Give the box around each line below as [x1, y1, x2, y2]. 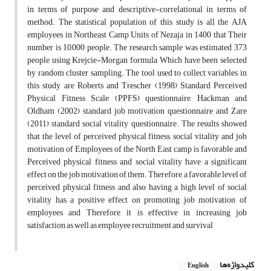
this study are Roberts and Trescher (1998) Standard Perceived [27, 77, 247, 94]
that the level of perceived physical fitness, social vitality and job [27, 128, 247, 145]
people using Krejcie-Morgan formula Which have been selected [27, 52, 247, 69]
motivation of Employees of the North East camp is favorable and [27, 141, 247, 158]
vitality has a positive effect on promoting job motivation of [27, 192, 247, 209]
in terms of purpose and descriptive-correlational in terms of [27, 1, 247, 18]
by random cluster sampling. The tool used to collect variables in [27, 65, 247, 82]
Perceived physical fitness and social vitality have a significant [27, 154, 247, 171]
